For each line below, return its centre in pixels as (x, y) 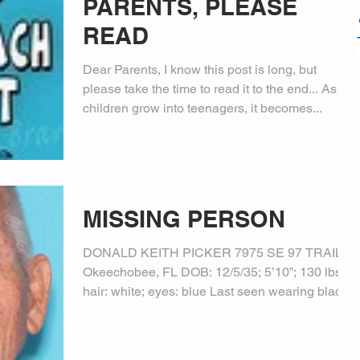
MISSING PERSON (184, 219)
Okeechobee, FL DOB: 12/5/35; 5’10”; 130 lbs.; (149, 272)
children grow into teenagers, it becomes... (202, 108)
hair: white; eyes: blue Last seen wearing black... (220, 291)
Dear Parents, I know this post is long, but (200, 69)
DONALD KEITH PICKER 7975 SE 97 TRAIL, (214, 253)
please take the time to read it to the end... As (210, 88)
